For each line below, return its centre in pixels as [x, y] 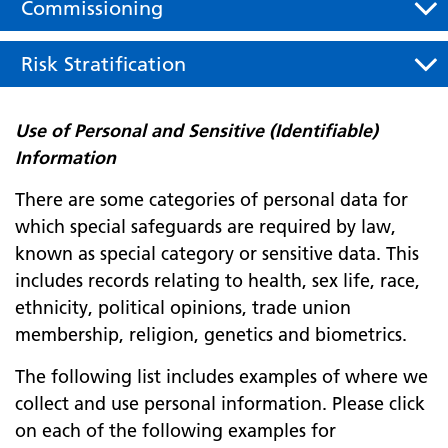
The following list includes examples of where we [221, 376]
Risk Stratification [103, 64]
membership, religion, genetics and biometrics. [211, 334]
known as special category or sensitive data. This [217, 253]
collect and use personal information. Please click [220, 403]
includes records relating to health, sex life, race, [217, 280]
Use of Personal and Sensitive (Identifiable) [196, 130]
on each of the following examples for [175, 430]
